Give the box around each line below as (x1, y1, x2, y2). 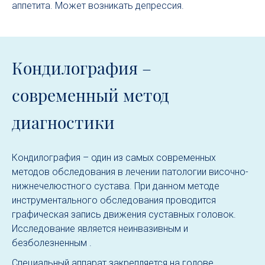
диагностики (12, 111, 115, 133)
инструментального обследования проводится (12, 195, 216, 206)
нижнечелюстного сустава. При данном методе (12, 180, 219, 192)
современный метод (12, 84, 169, 106)
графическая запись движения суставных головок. (12, 209, 236, 220)
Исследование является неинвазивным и (12, 223, 188, 234)
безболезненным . (12, 237, 92, 248)
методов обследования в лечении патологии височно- (12, 166, 248, 177)
